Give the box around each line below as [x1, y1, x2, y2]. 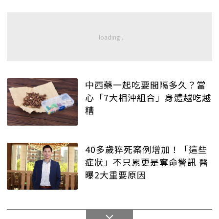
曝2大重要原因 [85, 168, 146, 181]
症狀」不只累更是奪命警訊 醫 [85, 155, 208, 168]
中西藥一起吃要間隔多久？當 [85, 78, 206, 91]
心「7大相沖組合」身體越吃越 [85, 91, 211, 104]
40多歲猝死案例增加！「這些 [85, 142, 207, 155]
